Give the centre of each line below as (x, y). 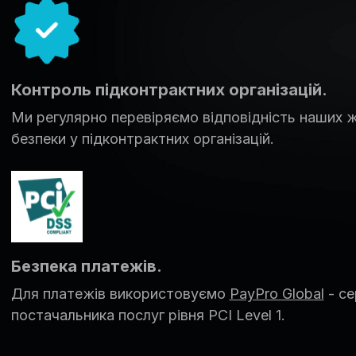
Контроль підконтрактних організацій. (169, 89)
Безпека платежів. (86, 266)
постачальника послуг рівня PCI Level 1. (148, 315)
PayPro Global (277, 293)
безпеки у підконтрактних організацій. (142, 138)
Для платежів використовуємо (120, 293)
